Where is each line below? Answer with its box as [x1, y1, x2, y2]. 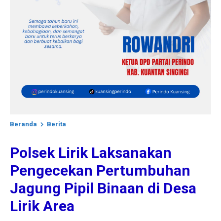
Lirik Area [10, 197, 74, 215]
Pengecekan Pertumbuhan [10, 162, 190, 179]
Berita [47, 120, 66, 128]
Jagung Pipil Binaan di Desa [10, 180, 196, 197]
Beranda [10, 120, 37, 128]
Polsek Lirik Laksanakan [10, 144, 172, 161]
